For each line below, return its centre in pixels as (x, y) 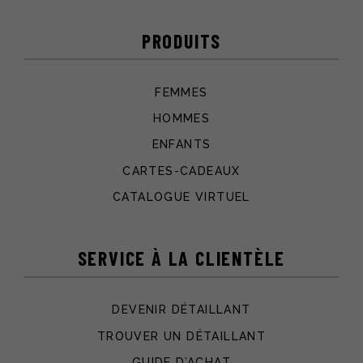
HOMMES (181, 119)
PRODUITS (181, 41)
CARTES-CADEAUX (181, 171)
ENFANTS (181, 145)
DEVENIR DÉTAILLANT (181, 310)
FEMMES (181, 92)
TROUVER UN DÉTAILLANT (181, 336)
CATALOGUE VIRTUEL (181, 196)
